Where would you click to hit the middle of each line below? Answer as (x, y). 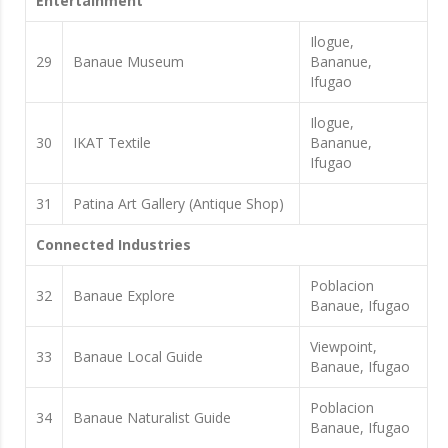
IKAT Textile (112, 142)
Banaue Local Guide (138, 356)
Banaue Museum (128, 61)
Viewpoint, (343, 346)
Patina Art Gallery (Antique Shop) (178, 203)
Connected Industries (113, 244)
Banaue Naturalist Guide (152, 417)
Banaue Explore (124, 295)
